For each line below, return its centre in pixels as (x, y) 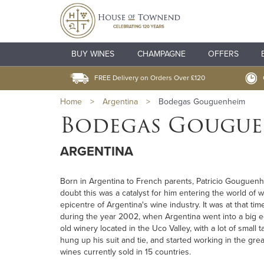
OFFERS (223, 54)
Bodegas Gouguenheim (202, 102)
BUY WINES (93, 54)
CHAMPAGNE (161, 54)
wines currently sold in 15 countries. (126, 252)
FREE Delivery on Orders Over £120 (150, 78)
